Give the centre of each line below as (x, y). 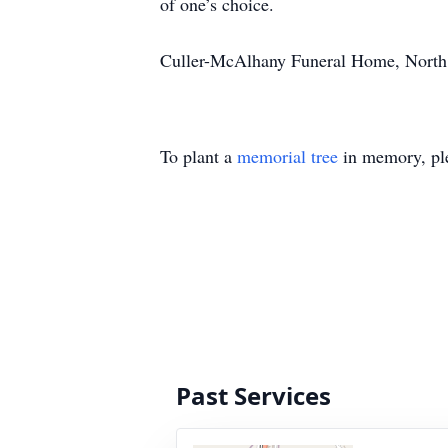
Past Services (253, 395)
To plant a (198, 156)
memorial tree (287, 156)
